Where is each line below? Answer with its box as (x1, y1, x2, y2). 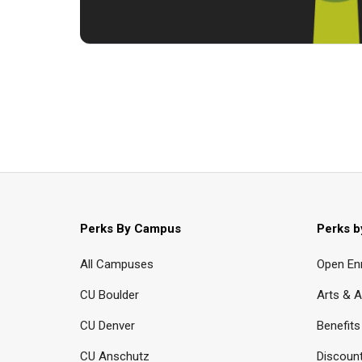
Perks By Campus (80, 221, 181, 236)
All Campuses (80, 256, 154, 271)
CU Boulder (80, 287, 139, 302)
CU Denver (80, 318, 135, 333)
